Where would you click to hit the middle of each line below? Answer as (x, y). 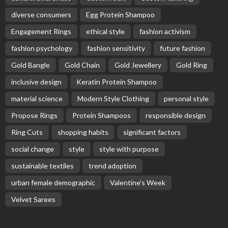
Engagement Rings (41, 31)
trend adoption (112, 165)
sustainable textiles (42, 165)
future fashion (182, 48)
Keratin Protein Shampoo (117, 81)
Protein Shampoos (102, 115)
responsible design (176, 115)
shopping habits (83, 132)
